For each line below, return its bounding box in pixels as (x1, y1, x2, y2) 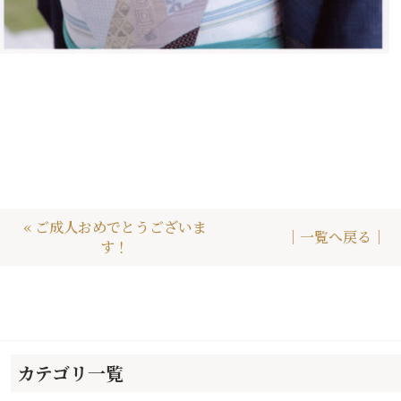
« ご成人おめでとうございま (22, 216, 207, 237)
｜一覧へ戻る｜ (285, 226, 386, 247)
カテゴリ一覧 (16, 360, 124, 387)
